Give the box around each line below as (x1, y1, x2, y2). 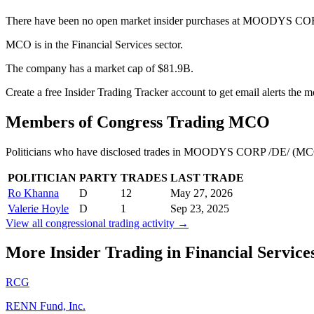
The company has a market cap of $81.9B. (6, 62, 193, 74)
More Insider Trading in (6, 243, 185, 262)
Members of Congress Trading (6, 112, 228, 131)
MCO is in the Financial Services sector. (6, 38, 183, 50)
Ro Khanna (8, 186, 59, 199)
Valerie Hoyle (8, 202, 69, 214)
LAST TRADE (170, 171, 244, 184)
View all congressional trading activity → (6, 217, 189, 229)
